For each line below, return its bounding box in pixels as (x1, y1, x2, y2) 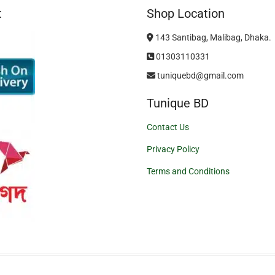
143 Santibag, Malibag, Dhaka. (153, 32, 271, 42)
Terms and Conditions (147, 166, 230, 176)
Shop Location (147, 6, 225, 21)
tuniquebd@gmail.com (155, 70, 244, 80)
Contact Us (147, 122, 189, 132)
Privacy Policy (147, 144, 199, 154)
